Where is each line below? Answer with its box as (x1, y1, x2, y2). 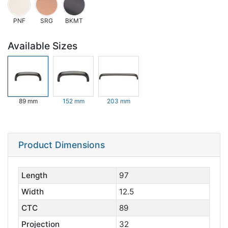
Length (21, 170, 47, 180)
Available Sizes (8, 40, 77, 52)
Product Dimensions (18, 139, 105, 150)
